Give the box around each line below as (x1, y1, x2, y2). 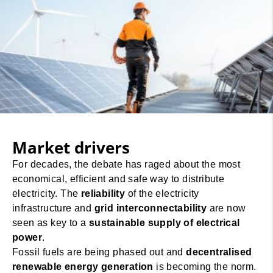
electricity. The (12, 188, 81, 199)
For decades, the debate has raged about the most (12, 159, 241, 170)
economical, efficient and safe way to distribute (12, 174, 225, 185)
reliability (80, 188, 128, 199)
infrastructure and (12, 203, 94, 214)
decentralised (186, 247, 252, 258)
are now (207, 203, 246, 214)
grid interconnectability (94, 203, 207, 214)
